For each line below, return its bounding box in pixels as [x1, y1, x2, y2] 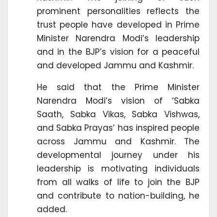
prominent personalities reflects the [37, 5, 200, 17]
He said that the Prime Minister [37, 81, 200, 93]
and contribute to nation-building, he [37, 189, 200, 201]
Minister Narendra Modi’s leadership [37, 32, 200, 44]
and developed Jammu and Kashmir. [37, 59, 194, 71]
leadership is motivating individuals [37, 162, 200, 174]
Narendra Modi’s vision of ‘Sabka [37, 94, 200, 107]
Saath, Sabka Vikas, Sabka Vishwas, [37, 108, 200, 120]
